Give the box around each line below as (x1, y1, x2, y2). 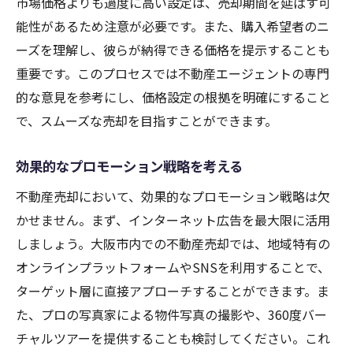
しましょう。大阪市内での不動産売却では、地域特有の (16, 234, 330, 254)
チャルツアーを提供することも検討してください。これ (16, 329, 330, 348)
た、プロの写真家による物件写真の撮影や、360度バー (16, 305, 327, 325)
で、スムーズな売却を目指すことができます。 (16, 111, 277, 131)
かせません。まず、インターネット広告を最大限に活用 (16, 210, 330, 230)
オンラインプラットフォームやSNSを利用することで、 (16, 258, 330, 277)
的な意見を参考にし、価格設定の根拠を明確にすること (16, 87, 331, 107)
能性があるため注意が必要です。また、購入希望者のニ (16, 17, 329, 36)
